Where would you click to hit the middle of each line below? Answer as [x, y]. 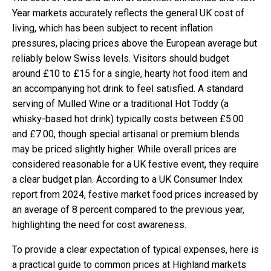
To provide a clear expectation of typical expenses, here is [135, 249]
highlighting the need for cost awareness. [99, 224]
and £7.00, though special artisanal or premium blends [126, 134]
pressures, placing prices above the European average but [135, 43]
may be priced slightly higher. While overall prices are [124, 149]
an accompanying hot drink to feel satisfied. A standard [128, 88]
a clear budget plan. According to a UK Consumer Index [127, 179]
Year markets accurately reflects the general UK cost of [128, 13]
